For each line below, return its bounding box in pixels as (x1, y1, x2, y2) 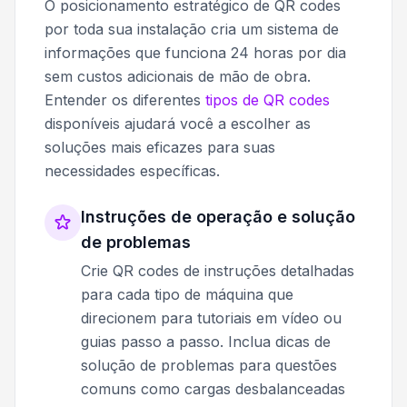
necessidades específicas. (45, 161, 220, 180)
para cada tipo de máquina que (81, 284, 293, 303)
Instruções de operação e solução (81, 206, 355, 226)
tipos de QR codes (205, 90, 330, 109)
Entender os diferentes (45, 90, 205, 109)
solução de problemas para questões (81, 355, 337, 374)
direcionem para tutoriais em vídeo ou (81, 308, 342, 327)
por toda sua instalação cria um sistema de (45, 19, 339, 38)
